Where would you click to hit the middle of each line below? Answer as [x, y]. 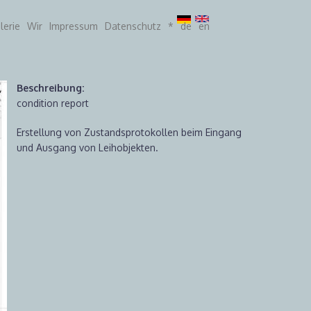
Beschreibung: [52, 88]
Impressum [74, 26]
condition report [53, 103]
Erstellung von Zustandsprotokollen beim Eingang [129, 132]
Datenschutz [133, 26]
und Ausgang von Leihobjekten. [87, 148]
